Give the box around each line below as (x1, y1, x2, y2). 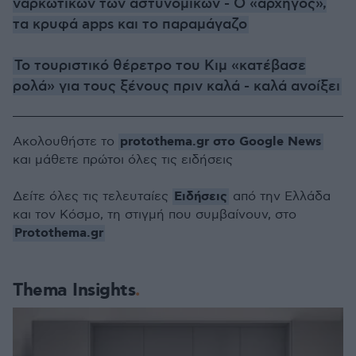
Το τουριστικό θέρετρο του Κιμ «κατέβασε (14, 57, 306, 75)
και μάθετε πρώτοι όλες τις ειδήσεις (13, 153, 233, 168)
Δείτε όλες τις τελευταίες (13, 189, 172, 204)
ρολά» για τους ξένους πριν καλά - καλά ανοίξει (13, 78, 340, 95)
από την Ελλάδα (229, 189, 331, 204)
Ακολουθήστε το (13, 134, 118, 149)
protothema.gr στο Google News (120, 133, 322, 150)
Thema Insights (13, 279, 135, 302)
